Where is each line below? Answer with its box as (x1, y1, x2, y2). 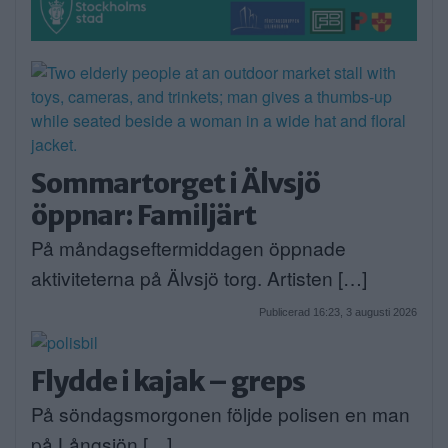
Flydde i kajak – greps (31, 363, 305, 398)
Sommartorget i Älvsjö (31, 165, 320, 200)
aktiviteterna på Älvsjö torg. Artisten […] (31, 263, 367, 291)
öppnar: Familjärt (31, 197, 256, 232)
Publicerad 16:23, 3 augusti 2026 (259, 305, 417, 318)
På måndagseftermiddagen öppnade (31, 233, 346, 261)
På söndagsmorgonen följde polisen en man (31, 399, 410, 427)
